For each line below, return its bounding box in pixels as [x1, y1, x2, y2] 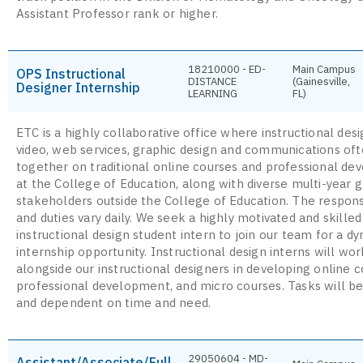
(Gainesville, [293, 74, 350, 88]
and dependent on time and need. [16, 294, 211, 310]
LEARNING [188, 86, 237, 100]
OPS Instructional [16, 65, 126, 82]
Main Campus [293, 62, 356, 76]
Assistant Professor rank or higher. [16, 5, 218, 21]
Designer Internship [16, 79, 140, 96]
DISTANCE [188, 74, 237, 88]
